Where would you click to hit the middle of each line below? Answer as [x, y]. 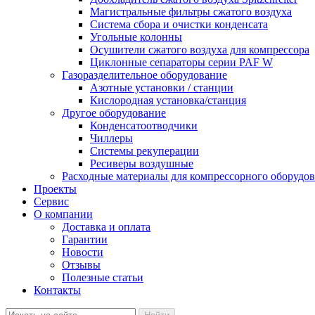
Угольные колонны [136, 37]
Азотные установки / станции [162, 88]
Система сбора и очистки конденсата [179, 24]
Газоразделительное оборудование [144, 75]
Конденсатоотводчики [144, 126]
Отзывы [81, 265]
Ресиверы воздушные [142, 163]
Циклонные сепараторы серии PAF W [181, 62]
